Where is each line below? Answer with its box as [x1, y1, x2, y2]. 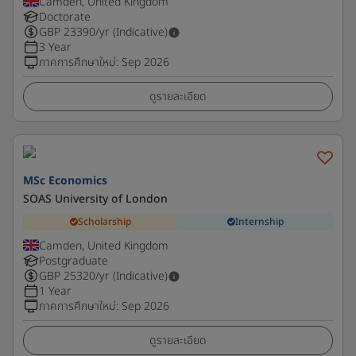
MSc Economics [23, 172, 107, 189]
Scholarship [78, 214, 131, 229]
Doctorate [39, 9, 91, 25]
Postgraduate [39, 253, 108, 269]
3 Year [39, 39, 72, 56]
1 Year [39, 283, 72, 300]
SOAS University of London [23, 191, 168, 207]
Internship [235, 214, 284, 229]
